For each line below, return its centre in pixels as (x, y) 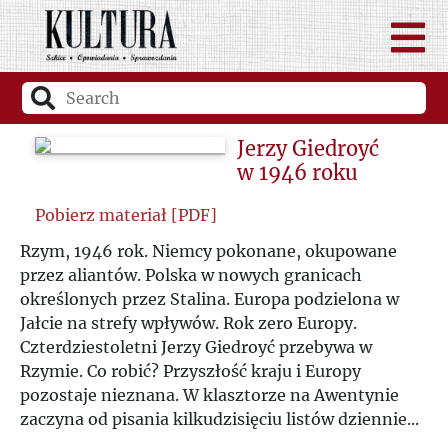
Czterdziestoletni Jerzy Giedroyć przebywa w (196, 347)
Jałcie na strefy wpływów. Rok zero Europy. (188, 323)
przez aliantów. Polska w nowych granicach (191, 275)
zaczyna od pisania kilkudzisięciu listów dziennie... (219, 419)
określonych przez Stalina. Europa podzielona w (209, 299)
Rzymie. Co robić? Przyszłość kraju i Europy (190, 371)
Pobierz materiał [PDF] (126, 215)
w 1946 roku (297, 173)
